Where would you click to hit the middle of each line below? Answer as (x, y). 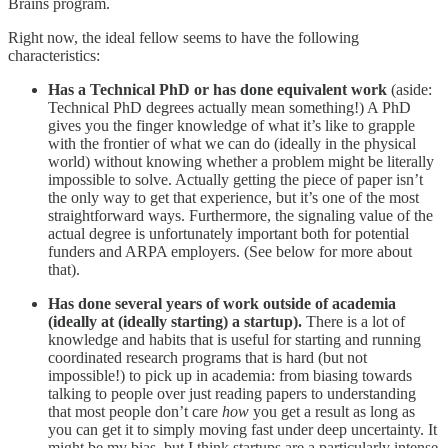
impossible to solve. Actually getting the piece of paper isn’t (235, 179)
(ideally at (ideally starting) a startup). (175, 321)
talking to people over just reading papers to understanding (232, 393)
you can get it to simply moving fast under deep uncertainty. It (242, 429)
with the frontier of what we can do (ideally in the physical (232, 143)
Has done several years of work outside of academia (222, 303)
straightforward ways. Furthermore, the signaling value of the (240, 215)
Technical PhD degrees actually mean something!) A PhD (229, 107)
